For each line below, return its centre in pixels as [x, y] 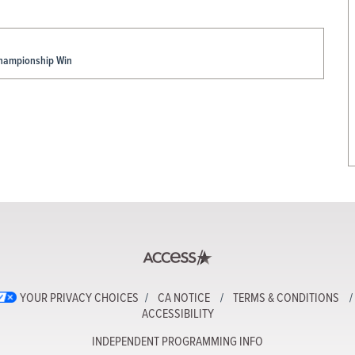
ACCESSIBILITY [177, 314]
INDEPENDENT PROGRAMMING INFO [177, 342]
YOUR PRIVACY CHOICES [79, 298]
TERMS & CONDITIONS [286, 298]
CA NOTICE [184, 298]
